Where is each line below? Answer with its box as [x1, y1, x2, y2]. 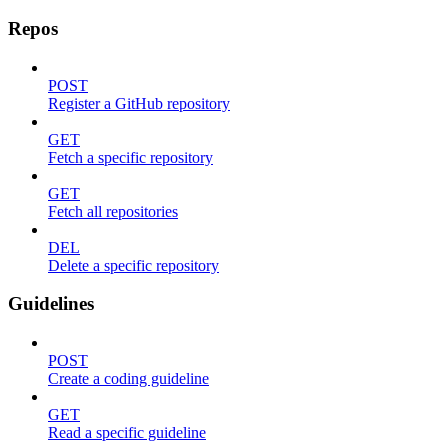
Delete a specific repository [48, 256, 219, 274]
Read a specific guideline [48, 424, 206, 442]
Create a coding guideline [48, 370, 209, 388]
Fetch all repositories [48, 202, 178, 220]
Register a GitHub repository [48, 94, 230, 112]
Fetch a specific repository [48, 148, 213, 166]
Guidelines [8, 293, 94, 315]
